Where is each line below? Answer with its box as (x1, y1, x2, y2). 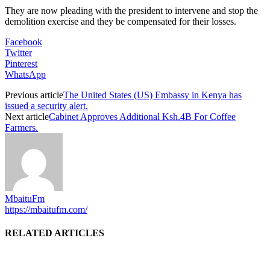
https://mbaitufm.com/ (5, 204, 87, 215)
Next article (5, 111, 49, 122)
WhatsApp (5, 69, 46, 80)
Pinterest (5, 58, 37, 69)
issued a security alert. (5, 100, 88, 111)
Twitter (5, 47, 32, 58)
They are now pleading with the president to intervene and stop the (5, 5, 258, 16)
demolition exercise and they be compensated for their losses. (5, 16, 236, 27)
